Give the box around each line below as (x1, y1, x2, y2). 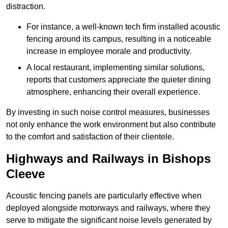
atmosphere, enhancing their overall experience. (26, 88, 200, 97)
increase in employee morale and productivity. (26, 47, 191, 56)
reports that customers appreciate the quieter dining (26, 75, 211, 84)
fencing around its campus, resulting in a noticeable (26, 35, 211, 44)
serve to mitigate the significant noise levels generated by (6, 216, 212, 225)
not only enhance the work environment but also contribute (6, 120, 216, 129)
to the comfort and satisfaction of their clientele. (6, 132, 174, 141)
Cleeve (6, 167, 45, 181)
